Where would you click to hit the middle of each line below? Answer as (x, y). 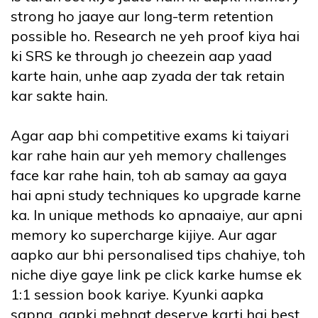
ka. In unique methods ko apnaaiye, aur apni (157, 215)
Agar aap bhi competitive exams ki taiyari (150, 136)
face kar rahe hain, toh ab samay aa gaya (149, 175)
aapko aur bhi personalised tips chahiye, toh (158, 255)
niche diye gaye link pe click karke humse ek (156, 275)
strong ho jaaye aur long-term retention (142, 16)
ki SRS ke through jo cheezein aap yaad (141, 56)
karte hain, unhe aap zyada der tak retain (148, 76)
